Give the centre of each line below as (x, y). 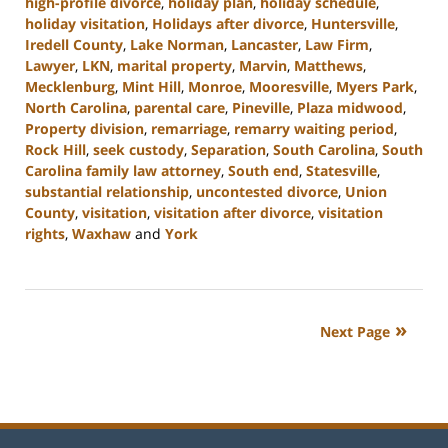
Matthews (328, 65)
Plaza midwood (350, 107)
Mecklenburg (70, 86)
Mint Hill (151, 86)
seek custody (138, 149)
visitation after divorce (232, 212)
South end (263, 170)
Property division (84, 128)
